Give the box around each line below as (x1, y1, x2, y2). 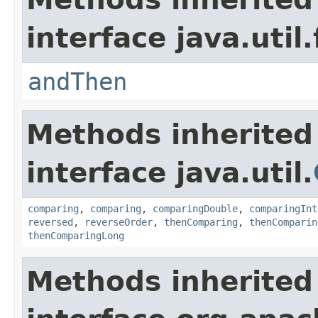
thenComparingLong (28, 229, 124, 241)
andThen (28, 67, 127, 96)
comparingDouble (153, 202, 238, 214)
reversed (28, 216, 73, 228)
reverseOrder (84, 216, 153, 228)
